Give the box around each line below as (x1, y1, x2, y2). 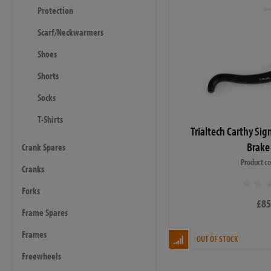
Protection (38, 4, 73, 16)
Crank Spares (22, 141, 65, 153)
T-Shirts (38, 113, 63, 125)
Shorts (38, 70, 59, 82)
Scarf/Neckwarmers (38, 26, 103, 38)
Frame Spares (22, 206, 68, 218)
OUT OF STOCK (196, 232, 238, 244)
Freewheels (22, 250, 61, 262)
